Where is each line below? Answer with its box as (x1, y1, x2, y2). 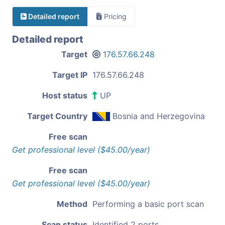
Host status (42, 90, 87, 100)
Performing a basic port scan (92, 198, 204, 209)
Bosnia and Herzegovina (113, 110, 205, 121)
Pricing (102, 12, 127, 21)
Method (57, 198, 87, 209)
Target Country (27, 110, 87, 121)
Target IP (52, 69, 87, 80)
